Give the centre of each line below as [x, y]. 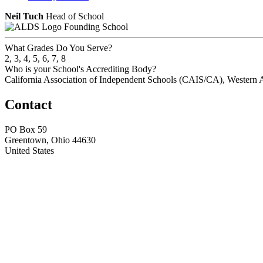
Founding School [96, 26]
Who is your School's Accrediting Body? [80, 69]
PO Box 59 [26, 129]
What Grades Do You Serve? [58, 48]
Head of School [75, 16]
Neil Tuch [24, 16]
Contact [28, 104]
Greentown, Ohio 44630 [50, 140]
